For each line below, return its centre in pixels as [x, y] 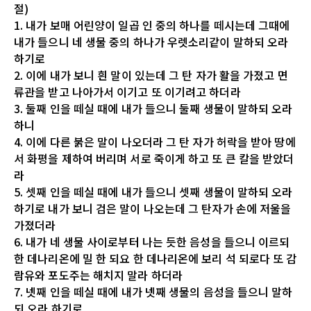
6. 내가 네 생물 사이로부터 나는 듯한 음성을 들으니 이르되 [152, 241]
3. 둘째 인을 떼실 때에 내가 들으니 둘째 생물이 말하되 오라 [153, 108]
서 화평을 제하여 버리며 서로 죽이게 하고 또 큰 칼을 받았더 [154, 158]
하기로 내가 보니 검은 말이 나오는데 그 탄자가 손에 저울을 [153, 208]
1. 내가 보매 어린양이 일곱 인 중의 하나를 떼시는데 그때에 [152, 25]
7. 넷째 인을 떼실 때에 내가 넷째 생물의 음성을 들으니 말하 [153, 291]
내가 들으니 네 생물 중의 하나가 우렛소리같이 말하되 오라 [151, 41]
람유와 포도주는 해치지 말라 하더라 [98, 275]
